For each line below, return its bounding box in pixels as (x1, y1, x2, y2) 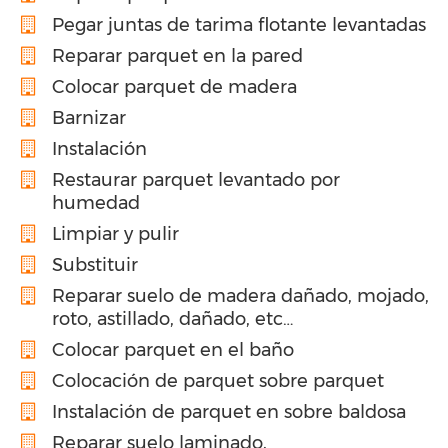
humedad (52, 191, 140, 214)
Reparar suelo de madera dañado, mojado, (52, 284, 429, 307)
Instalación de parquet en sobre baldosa (52, 400, 406, 423)
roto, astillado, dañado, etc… (52, 307, 293, 330)
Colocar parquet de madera (52, 75, 297, 98)
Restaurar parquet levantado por (52, 168, 340, 191)
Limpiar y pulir (52, 222, 179, 245)
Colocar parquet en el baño (52, 338, 294, 361)
